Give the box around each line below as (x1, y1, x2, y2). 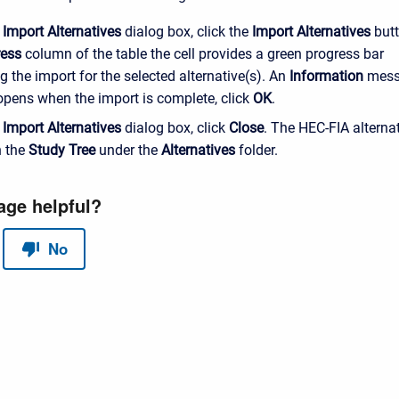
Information (289, 68, 363, 85)
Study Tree (28, 142, 95, 159)
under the (95, 142, 161, 159)
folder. (235, 142, 278, 159)
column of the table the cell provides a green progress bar (21, 45, 384, 63)
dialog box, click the (121, 23, 252, 41)
